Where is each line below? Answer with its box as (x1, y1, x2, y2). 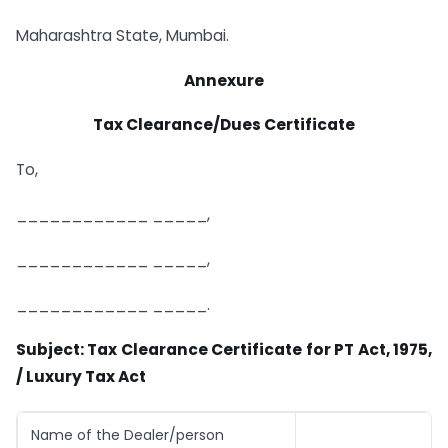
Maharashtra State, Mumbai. (16, 24, 229, 46)
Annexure (184, 69, 264, 91)
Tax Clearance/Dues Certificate (93, 114, 355, 136)
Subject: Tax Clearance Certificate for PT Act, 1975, (16, 338, 432, 360)
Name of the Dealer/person (31, 425, 224, 446)
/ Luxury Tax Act (16, 365, 146, 387)
